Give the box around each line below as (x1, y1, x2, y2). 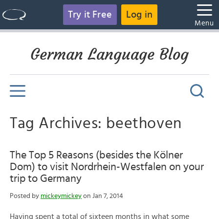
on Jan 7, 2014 (82, 193, 123, 199)
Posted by (10, 193, 41, 199)
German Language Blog (30, 44, 189, 64)
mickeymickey (41, 193, 82, 199)
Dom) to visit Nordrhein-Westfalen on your (10, 161, 204, 172)
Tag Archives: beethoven (10, 115, 182, 131)
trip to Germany (10, 173, 82, 184)
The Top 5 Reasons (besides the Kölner (10, 150, 183, 160)
